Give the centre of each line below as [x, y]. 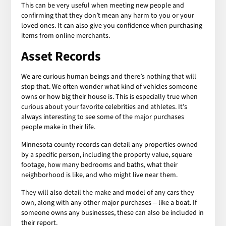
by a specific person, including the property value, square [107, 155]
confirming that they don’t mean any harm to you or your [108, 15]
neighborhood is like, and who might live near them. [100, 175]
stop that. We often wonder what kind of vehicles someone [109, 87]
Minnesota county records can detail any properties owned [110, 145]
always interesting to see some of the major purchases [103, 117]
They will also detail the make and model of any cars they [108, 192]
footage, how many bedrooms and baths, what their [100, 165]
